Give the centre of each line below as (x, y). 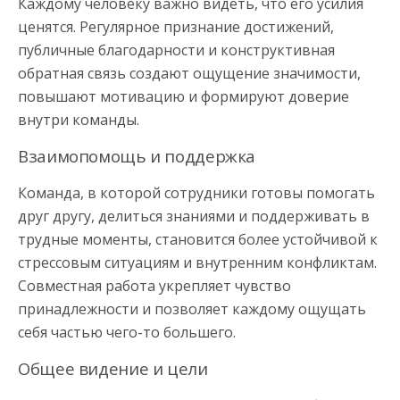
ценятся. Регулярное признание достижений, (176, 26)
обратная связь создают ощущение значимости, (189, 73)
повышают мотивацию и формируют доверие (183, 96)
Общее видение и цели (113, 368)
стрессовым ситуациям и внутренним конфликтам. (197, 262)
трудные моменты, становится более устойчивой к (198, 239)
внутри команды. (79, 119)
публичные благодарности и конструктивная (176, 50)
